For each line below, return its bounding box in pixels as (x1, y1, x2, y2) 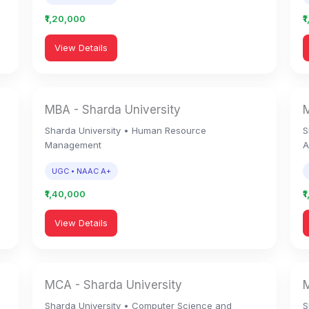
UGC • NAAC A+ (52, 166, 112, 176)
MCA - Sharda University (45, 278, 183, 292)
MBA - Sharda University (45, 103, 181, 117)
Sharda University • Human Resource (45, 125, 207, 136)
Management (45, 139, 102, 150)
